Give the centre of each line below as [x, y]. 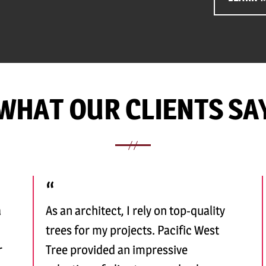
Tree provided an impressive [116, 249]
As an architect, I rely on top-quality [135, 210]
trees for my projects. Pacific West [132, 230]
